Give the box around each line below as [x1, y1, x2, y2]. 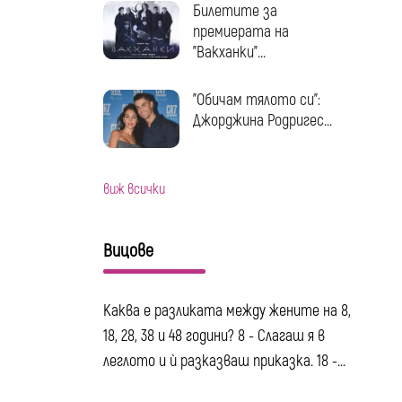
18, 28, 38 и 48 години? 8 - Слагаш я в [102, 326, 325, 347]
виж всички [102, 179, 165, 198]
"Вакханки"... [192, 42, 266, 64]
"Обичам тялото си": [192, 90, 320, 111]
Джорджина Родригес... [192, 110, 332, 132]
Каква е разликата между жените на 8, [102, 301, 351, 322]
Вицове [102, 240, 153, 263]
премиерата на [192, 22, 289, 43]
